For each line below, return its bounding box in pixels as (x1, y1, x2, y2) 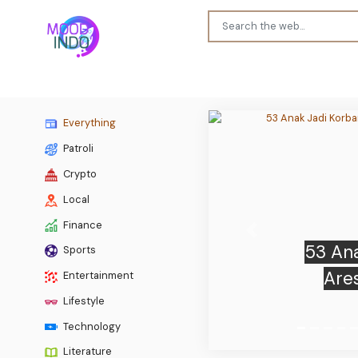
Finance (61, 217, 102, 232)
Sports (61, 243, 96, 257)
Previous (251, 230, 294, 245)
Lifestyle (61, 293, 105, 308)
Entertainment (61, 268, 133, 283)
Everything (61, 116, 116, 130)
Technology (61, 319, 121, 333)
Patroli (61, 141, 93, 156)
